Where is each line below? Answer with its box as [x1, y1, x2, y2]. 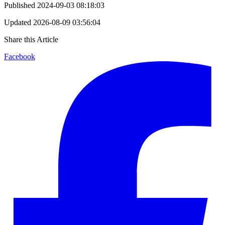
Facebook [4, 52, 35, 61]
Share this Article [4, 35, 58, 44]
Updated [4, 18, 31, 27]
